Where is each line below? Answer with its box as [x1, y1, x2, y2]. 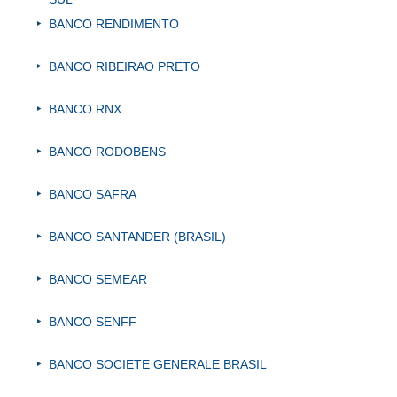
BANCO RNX [49, 102, 121, 117]
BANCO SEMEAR [49, 272, 147, 287]
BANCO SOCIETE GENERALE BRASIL [49, 357, 267, 372]
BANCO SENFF [49, 315, 136, 330]
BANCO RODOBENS [49, 144, 166, 160]
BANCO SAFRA [49, 187, 136, 202]
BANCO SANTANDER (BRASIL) [49, 230, 226, 245]
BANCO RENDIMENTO [49, 17, 179, 32]
